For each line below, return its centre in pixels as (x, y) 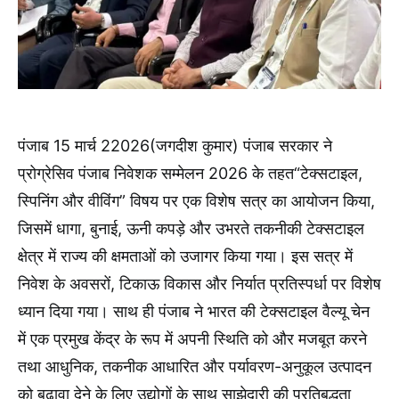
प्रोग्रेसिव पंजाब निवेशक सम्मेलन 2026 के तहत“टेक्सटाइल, (190, 173)
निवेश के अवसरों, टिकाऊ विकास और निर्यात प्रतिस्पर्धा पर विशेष (199, 283)
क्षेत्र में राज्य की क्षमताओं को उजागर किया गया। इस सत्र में (185, 256)
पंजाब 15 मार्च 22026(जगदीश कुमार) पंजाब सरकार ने (175, 145)
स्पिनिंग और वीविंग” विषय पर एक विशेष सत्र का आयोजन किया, (196, 200)
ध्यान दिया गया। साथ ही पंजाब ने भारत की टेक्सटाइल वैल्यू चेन (194, 311)
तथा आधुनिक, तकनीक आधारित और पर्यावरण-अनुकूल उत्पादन (195, 366)
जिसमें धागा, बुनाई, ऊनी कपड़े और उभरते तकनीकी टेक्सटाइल (191, 228)
